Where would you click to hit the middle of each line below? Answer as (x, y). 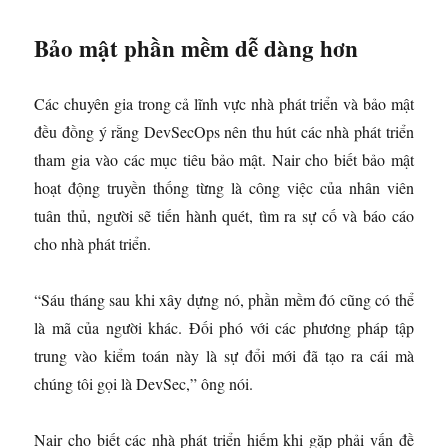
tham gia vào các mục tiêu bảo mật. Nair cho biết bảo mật (224, 160)
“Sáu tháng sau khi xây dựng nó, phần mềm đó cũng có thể (224, 300)
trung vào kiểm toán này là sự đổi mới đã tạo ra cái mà (224, 356)
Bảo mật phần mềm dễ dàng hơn (196, 48)
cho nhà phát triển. (93, 244)
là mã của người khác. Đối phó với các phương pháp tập (224, 328)
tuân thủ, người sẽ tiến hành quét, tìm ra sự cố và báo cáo (224, 216)
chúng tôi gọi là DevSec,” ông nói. (144, 384)
